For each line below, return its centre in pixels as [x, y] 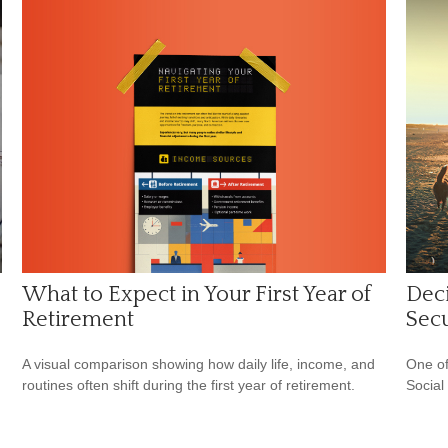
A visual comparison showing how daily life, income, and [199, 364]
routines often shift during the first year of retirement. [189, 385]
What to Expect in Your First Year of [197, 295]
